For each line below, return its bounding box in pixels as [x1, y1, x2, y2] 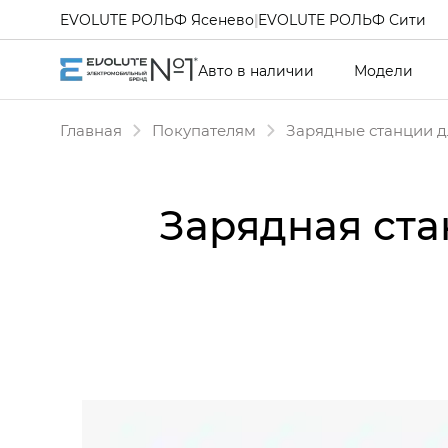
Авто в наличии [198, 60, 314, 80]
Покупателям [152, 120, 256, 140]
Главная [60, 120, 122, 140]
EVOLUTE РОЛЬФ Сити [258, 9, 426, 29]
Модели [354, 60, 413, 80]
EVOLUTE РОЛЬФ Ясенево [60, 9, 254, 29]
